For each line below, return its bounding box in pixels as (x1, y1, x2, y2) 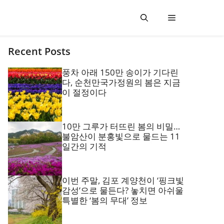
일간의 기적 (62, 140, 106, 152)
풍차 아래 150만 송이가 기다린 (62, 66, 178, 78)
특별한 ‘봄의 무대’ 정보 (62, 194, 147, 206)
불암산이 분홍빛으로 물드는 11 (62, 130, 180, 142)
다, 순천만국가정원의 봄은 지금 (62, 76, 180, 88)
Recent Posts (8, 44, 70, 58)
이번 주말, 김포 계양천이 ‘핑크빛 (62, 174, 184, 186)
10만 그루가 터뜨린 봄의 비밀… (62, 120, 180, 132)
